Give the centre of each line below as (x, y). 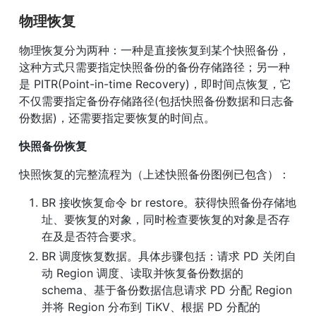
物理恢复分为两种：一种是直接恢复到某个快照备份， (154, 50)
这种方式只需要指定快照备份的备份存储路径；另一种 (154, 67)
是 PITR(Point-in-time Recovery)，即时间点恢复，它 (155, 84)
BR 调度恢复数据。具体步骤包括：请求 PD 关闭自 (169, 256)
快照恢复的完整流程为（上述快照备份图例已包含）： (154, 174)
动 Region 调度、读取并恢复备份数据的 (142, 273)
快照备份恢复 (53, 146)
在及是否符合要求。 (92, 236)
